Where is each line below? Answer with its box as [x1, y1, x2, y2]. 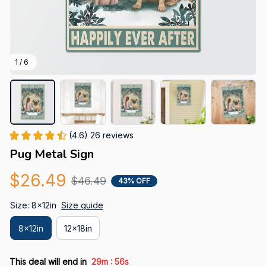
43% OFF [118, 176, 150, 185]
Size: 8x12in [10, 200, 56, 211]
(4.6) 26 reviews [69, 130, 134, 141]
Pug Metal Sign [9, 146, 94, 163]
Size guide [61, 200, 103, 211]
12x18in [64, 223, 92, 233]
